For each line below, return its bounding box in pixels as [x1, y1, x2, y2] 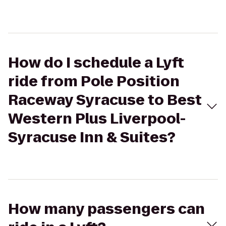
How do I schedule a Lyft [8, 53, 184, 73]
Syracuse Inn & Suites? [8, 128, 176, 147]
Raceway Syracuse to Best [8, 90, 202, 110]
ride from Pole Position [8, 72, 180, 91]
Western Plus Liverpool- [8, 109, 186, 129]
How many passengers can [8, 199, 205, 219]
